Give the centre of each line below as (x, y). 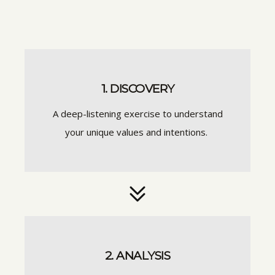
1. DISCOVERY (137, 88)
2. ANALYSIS (137, 255)
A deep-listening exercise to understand (137, 113)
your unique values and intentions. (137, 132)
